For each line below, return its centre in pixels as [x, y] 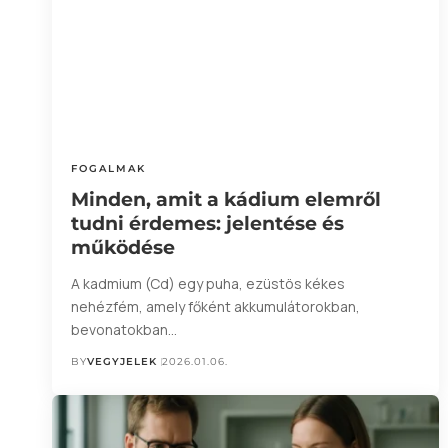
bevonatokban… [124, 330]
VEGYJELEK [122, 362]
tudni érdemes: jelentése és [208, 224]
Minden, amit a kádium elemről [226, 200]
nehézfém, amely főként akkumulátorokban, [216, 307]
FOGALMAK [109, 169]
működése [123, 248]
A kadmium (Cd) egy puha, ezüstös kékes [208, 284]
